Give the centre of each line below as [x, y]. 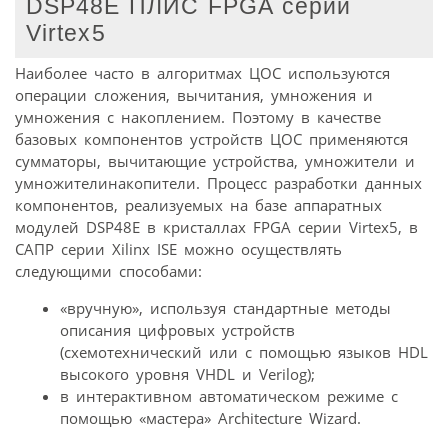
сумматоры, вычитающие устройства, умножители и [215, 161]
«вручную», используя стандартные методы [225, 308]
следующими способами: [108, 271]
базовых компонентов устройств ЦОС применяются [211, 139]
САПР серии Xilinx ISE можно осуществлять [178, 249]
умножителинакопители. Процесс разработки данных [218, 183]
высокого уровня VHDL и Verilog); [187, 374]
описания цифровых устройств [177, 330]
